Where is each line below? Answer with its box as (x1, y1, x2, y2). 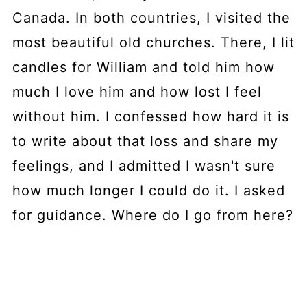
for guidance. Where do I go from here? (12, 207, 293, 224)
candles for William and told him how (12, 59, 275, 76)
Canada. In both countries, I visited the (12, 10, 291, 27)
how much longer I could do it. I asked (12, 182, 285, 199)
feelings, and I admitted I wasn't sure (12, 158, 275, 175)
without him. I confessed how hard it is (12, 108, 289, 125)
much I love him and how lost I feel (12, 84, 262, 101)
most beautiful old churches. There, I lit (12, 34, 295, 51)
